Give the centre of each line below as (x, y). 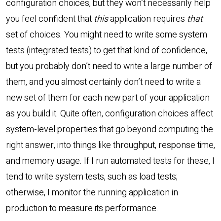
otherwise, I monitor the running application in (92, 193)
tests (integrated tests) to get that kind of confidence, (107, 51)
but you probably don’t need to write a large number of (109, 67)
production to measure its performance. (82, 209)
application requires (147, 19)
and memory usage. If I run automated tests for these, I (110, 161)
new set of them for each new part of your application (108, 98)
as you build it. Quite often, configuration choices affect (110, 114)
